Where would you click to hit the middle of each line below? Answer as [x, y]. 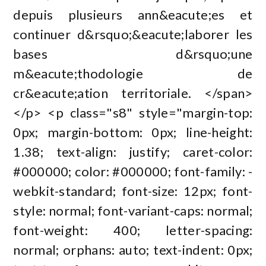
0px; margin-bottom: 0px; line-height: [133, 132]
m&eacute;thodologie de [133, 73]
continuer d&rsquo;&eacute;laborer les [133, 34]
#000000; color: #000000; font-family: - [133, 171]
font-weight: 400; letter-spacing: [133, 230]
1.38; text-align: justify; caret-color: [133, 151]
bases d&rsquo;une [133, 53]
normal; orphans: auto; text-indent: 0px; [133, 249]
